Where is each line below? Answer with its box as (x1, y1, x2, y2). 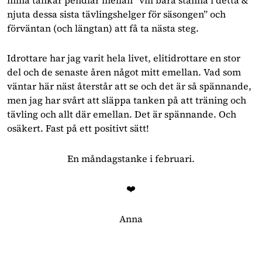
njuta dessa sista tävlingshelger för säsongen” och (7, 7, 226, 20)
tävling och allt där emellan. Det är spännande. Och (7, 108, 236, 121)
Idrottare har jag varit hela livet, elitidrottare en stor (7, 51, 240, 65)
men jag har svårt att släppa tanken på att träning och (7, 94, 246, 107)
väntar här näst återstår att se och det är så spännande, (7, 80, 251, 93)
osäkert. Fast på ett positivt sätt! (7, 122, 151, 135)
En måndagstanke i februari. (67, 151, 195, 165)
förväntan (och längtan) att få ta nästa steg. (7, 21, 201, 35)
